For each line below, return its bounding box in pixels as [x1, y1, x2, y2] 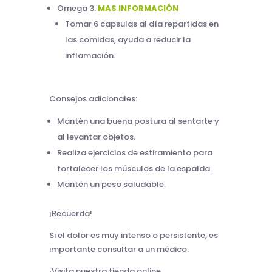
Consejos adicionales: [49, 92, 137, 104]
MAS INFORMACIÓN [97, 2, 178, 14]
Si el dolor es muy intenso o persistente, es [49, 229, 218, 241]
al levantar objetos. [56, 131, 135, 143]
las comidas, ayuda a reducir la [64, 33, 191, 46]
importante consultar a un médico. [49, 243, 189, 255]
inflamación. [64, 49, 115, 61]
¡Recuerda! [49, 207, 92, 219]
